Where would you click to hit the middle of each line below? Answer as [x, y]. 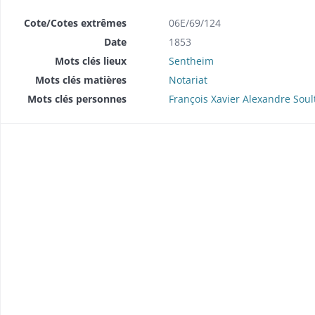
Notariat [188, 79]
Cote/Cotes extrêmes [75, 22]
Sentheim [191, 60]
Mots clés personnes [77, 98]
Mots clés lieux [90, 60]
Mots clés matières [81, 79]
